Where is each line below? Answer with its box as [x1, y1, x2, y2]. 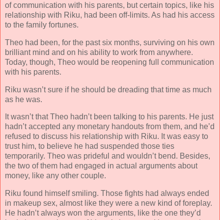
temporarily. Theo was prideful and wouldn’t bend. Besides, [5, 152, 210, 161]
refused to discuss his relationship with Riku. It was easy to [5, 132, 208, 141]
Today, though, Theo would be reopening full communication [5, 57, 214, 66]
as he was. [5, 95, 42, 104]
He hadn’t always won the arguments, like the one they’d [5, 209, 201, 218]
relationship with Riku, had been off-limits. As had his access [5, 10, 215, 19]
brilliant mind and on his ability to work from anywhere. [5, 48, 193, 56]
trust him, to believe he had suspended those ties [5, 142, 174, 151]
